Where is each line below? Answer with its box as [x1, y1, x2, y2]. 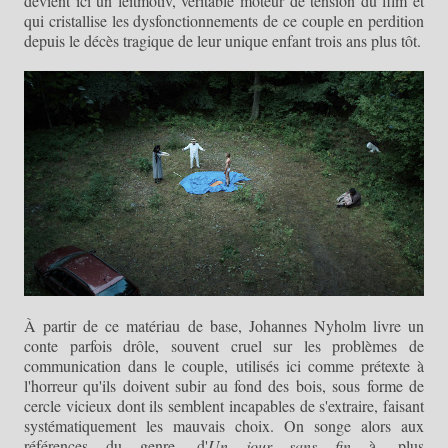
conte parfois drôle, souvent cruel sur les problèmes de [24, 334, 424, 356]
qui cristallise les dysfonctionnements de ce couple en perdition [24, 9, 424, 31]
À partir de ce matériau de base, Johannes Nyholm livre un [24, 314, 424, 336]
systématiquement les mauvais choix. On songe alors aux [24, 414, 424, 436]
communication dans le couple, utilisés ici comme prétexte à [24, 354, 424, 376]
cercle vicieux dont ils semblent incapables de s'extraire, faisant [24, 394, 424, 416]
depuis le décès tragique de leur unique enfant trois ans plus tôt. [24, 29, 421, 51]
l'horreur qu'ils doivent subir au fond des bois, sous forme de [24, 374, 424, 396]
